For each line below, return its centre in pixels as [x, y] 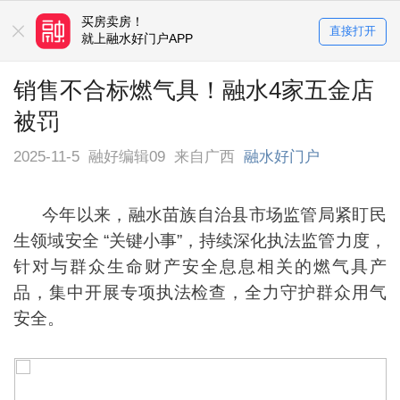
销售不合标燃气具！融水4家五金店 [194, 90]
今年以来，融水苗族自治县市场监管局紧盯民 [200, 215]
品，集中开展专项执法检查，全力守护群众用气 [200, 293]
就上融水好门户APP [137, 39]
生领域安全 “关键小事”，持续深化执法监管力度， [200, 241]
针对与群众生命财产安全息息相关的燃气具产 [200, 267]
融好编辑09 [127, 157]
